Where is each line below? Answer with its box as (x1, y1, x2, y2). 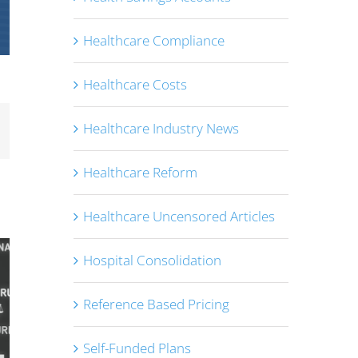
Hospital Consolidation (82, 251, 221, 269)
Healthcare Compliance (82, 31, 225, 50)
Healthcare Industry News (82, 119, 239, 137)
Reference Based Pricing (82, 295, 229, 313)
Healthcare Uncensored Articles (82, 207, 275, 225)
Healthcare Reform (82, 163, 197, 181)
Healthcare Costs (82, 75, 187, 93)
